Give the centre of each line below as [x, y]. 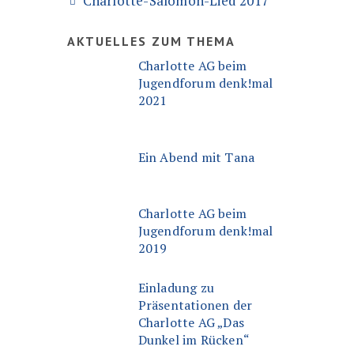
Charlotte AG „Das [191, 322]
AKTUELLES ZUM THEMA [151, 41]
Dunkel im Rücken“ [194, 340]
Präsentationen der [195, 305]
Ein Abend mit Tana [196, 157]
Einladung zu [176, 288]
